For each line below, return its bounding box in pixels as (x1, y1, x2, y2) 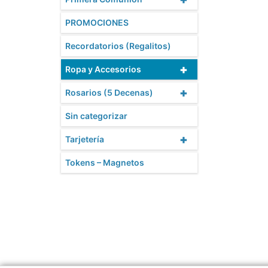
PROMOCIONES (65, 17, 129, 28)
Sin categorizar (65, 111, 127, 121)
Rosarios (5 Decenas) (65, 87, 153, 98)
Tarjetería (65, 134, 104, 145)
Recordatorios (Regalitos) (65, 41, 171, 51)
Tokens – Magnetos (65, 157, 144, 168)
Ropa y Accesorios (65, 64, 141, 75)
